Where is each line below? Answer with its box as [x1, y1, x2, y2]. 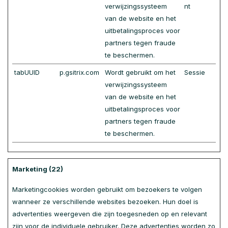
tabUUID [14, 68, 40, 76]
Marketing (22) [12, 165, 63, 173]
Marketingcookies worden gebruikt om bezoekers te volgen [12, 185, 202, 193]
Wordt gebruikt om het [105, 68, 176, 76]
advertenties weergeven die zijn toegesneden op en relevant [12, 210, 207, 218]
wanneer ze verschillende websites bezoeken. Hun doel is [12, 197, 198, 206]
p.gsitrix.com [60, 68, 99, 76]
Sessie [184, 68, 205, 76]
